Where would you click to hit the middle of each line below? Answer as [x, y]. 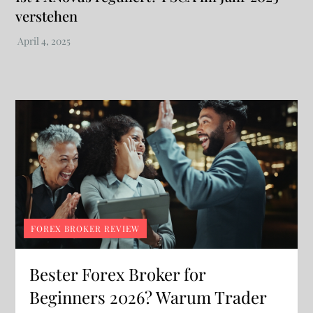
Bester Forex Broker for [118, 274]
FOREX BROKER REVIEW [86, 228]
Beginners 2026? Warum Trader [148, 297]
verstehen [47, 16]
